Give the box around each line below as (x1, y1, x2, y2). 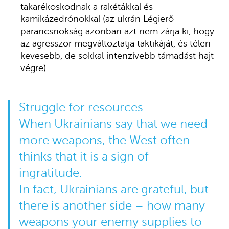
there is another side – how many (18, 198, 205, 213)
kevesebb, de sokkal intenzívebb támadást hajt (20, 51, 214, 61)
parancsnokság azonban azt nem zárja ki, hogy (20, 26, 215, 37)
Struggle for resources (18, 100, 143, 114)
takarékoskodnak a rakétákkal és (20, 2, 153, 12)
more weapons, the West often (18, 133, 190, 147)
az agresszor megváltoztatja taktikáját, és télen (20, 38, 211, 49)
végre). (20, 63, 49, 74)
